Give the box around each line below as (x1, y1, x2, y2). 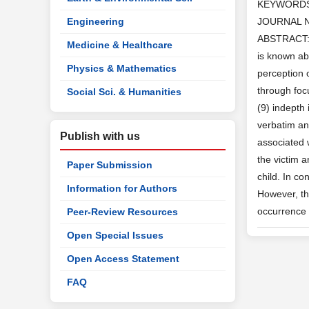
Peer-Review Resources (67, 206, 178, 217)
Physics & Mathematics (67, 63, 177, 74)
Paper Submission (67, 159, 152, 170)
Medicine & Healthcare (67, 39, 172, 50)
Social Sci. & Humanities (67, 86, 181, 97)
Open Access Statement (67, 253, 179, 264)
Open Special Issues (67, 230, 163, 241)
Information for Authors (67, 183, 177, 194)
